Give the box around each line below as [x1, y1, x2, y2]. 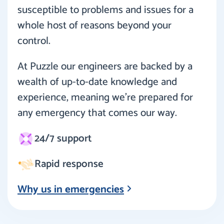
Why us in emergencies [17, 180, 124, 198]
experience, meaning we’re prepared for [17, 88, 193, 106]
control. [17, 32, 50, 49]
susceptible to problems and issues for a [17, 1, 193, 18]
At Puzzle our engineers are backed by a [17, 57, 192, 75]
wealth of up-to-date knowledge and [17, 73, 177, 90]
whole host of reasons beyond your [17, 16, 171, 34]
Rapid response [34, 155, 103, 172]
